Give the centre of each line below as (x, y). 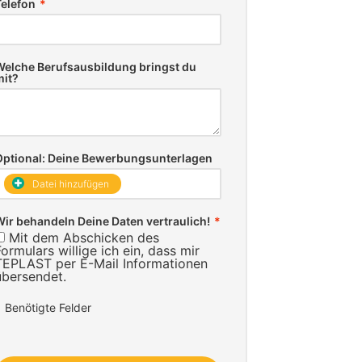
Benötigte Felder (48, 307)
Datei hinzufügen (71, 183)
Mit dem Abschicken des (84, 237)
